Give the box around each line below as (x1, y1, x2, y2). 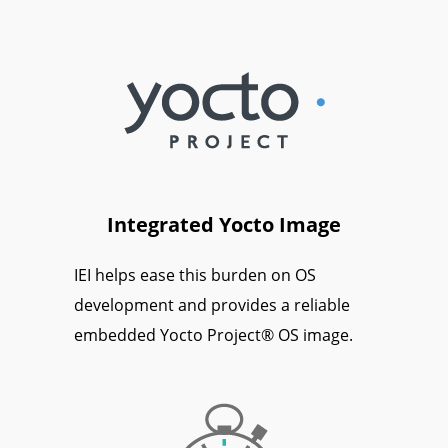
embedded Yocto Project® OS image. (74, 324, 353, 347)
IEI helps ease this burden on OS (74, 264, 316, 287)
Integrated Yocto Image (107, 211, 341, 239)
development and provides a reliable (74, 294, 350, 317)
